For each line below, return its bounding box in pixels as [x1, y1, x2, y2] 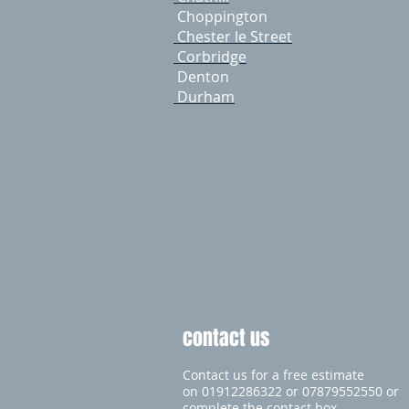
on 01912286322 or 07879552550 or [183, 383, 399, 400]
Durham [173, 87, 235, 107]
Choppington [173, 6, 267, 26]
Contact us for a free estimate [183, 366, 364, 383]
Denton [173, 67, 229, 87]
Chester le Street [173, 26, 292, 47]
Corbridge [173, 47, 246, 67]
